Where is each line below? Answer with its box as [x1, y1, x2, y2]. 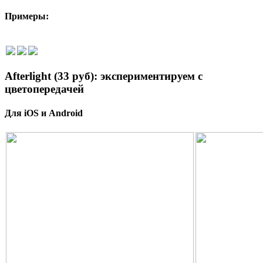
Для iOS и [5, 108, 49, 119]
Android [49, 108, 83, 119]
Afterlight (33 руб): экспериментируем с [5, 69, 203, 82]
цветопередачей [5, 82, 84, 95]
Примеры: [5, 11, 49, 21]
